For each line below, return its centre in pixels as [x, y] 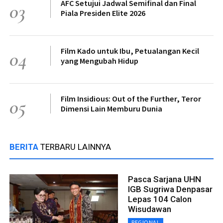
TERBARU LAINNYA [76, 147]
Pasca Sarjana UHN [165, 179]
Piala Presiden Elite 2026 [103, 13]
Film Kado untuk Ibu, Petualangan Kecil [130, 51]
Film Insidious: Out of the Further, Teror [131, 98]
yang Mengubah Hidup [100, 60]
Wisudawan [150, 209]
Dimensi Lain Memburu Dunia [111, 108]
